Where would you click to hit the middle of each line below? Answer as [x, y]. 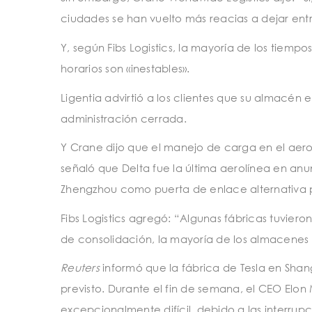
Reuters [80, 268]
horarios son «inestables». [125, 69]
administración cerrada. [124, 118]
